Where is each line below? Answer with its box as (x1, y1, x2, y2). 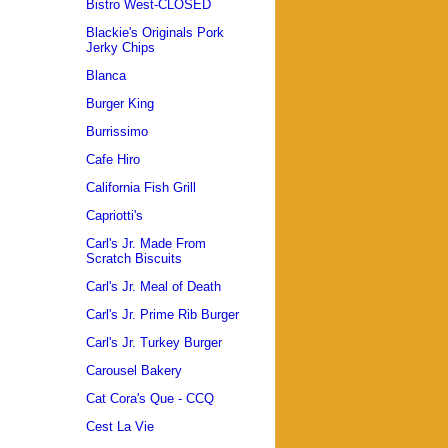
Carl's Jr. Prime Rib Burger (86, 307, 239, 323)
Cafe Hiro (86, 152, 140, 168)
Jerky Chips (86, 40, 155, 56)
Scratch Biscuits (86, 251, 182, 267)
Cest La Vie (86, 419, 154, 435)
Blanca (86, 68, 126, 84)
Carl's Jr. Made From (86, 236, 206, 252)
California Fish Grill (86, 180, 196, 196)
